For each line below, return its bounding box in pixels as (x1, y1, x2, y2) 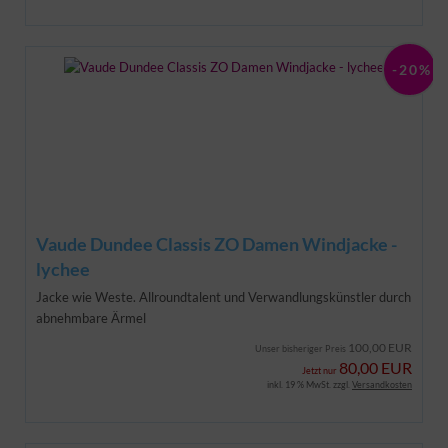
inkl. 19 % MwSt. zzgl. (267, 378, 352, 390)
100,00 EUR (348, 339, 412, 355)
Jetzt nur (302, 364, 339, 376)
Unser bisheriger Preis (255, 342, 348, 354)
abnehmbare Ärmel (36, 309, 146, 326)
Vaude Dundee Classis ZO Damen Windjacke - (36, 232, 397, 255)
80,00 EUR (339, 357, 412, 377)
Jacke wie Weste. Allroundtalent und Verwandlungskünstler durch (36, 288, 411, 305)
